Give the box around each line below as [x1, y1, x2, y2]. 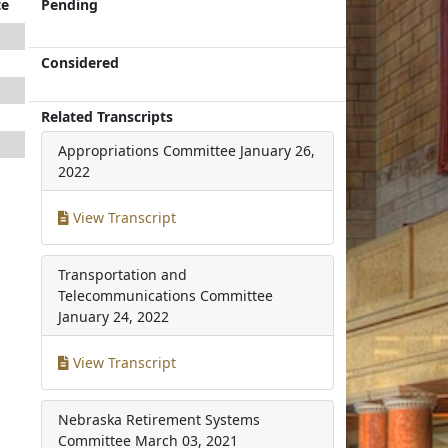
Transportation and [58, 265, 188, 284]
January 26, [240, 141, 316, 160]
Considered [41, 53, 120, 72]
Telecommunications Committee [58, 286, 274, 305]
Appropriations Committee [58, 141, 237, 160]
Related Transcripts [41, 107, 174, 126]
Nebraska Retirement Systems [58, 410, 261, 429]
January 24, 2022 [58, 307, 170, 326]
